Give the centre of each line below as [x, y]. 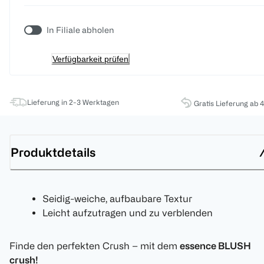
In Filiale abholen [80, 30]
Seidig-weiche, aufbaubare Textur [117, 199]
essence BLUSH [215, 246]
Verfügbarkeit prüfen [90, 59]
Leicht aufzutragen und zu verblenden [128, 213]
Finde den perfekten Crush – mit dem [95, 246]
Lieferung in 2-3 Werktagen [73, 102]
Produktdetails [53, 152]
